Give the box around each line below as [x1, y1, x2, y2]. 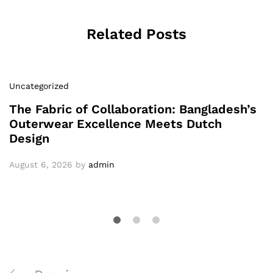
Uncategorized [9, 80, 69, 91]
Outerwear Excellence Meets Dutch [9, 116, 222, 131]
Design [9, 130, 49, 146]
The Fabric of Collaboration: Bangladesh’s [9, 101, 257, 116]
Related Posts [87, 25, 186, 43]
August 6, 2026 [9, 159, 73, 169]
